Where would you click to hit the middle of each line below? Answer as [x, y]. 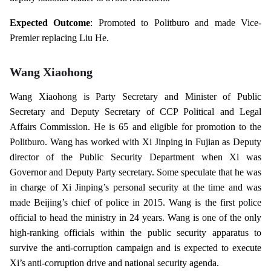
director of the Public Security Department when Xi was [135, 157]
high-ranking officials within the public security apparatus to [135, 232]
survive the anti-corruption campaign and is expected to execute [135, 247]
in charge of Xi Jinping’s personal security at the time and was [135, 187]
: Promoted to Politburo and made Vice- [176, 22]
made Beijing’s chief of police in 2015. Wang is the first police [135, 202]
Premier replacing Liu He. [59, 38]
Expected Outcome [50, 22]
